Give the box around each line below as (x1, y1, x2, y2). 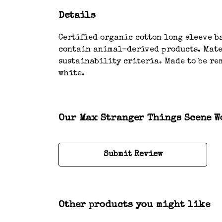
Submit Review (103, 150, 163, 159)
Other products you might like (58, 200, 210, 210)
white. (58, 69, 85, 78)
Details (58, 10, 96, 21)
